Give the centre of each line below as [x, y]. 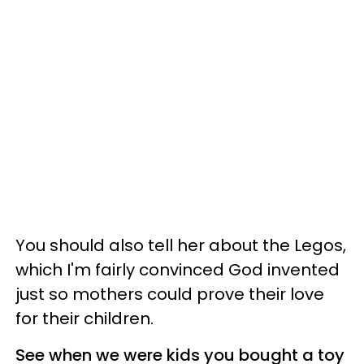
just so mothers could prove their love [170, 294]
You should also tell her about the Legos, [181, 245]
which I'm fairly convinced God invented [178, 269]
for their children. [84, 318]
